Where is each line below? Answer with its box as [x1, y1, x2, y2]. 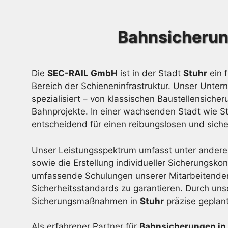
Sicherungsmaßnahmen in [32, 195, 140, 206]
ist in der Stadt [118, 68, 183, 78]
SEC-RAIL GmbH [47, 68, 118, 78]
